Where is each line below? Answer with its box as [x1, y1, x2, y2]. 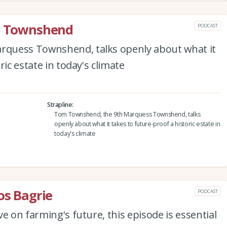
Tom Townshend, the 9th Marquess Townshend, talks [54, 109, 201, 119]
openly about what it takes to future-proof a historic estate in [54, 119, 220, 128]
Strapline [47, 100, 72, 109]
